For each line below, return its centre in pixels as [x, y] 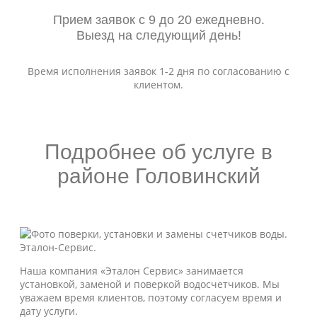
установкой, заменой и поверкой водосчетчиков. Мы [150, 284]
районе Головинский [158, 176]
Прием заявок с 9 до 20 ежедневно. [158, 20]
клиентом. [158, 85]
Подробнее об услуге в [158, 152]
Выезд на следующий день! [158, 35]
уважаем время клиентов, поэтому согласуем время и [151, 298]
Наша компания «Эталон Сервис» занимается [132, 271]
